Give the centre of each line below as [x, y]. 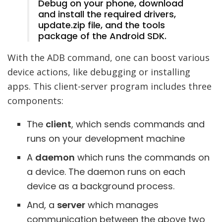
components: [35, 101]
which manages [122, 205]
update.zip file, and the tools [102, 25]
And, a [42, 205]
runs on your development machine [106, 139]
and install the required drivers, [107, 14]
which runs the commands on [142, 158]
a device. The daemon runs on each [106, 172]
